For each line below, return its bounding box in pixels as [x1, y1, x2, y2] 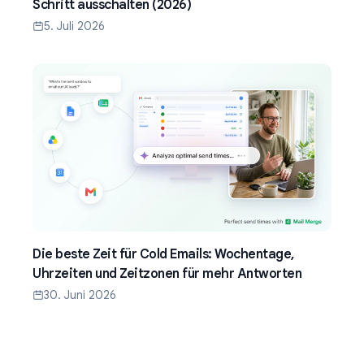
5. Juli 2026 [44, 19, 105, 34]
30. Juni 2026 [44, 288, 116, 303]
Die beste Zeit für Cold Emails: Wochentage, [32, 246, 295, 263]
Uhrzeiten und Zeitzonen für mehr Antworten [32, 266, 301, 283]
